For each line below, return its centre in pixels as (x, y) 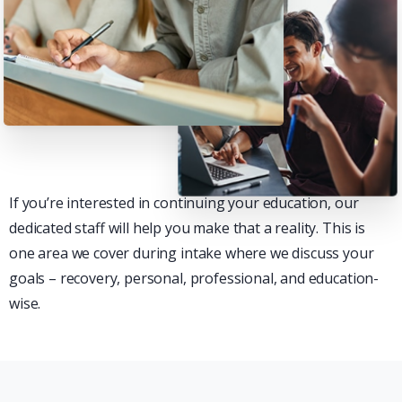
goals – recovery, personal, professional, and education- (194, 278)
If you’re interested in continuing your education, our (184, 202)
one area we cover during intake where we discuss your (192, 253)
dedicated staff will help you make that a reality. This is (187, 227)
